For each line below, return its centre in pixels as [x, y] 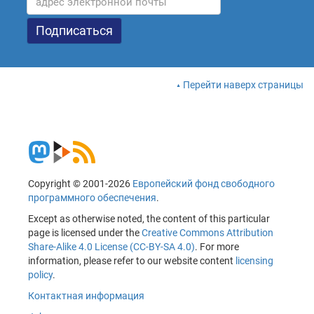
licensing [254, 261]
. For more [217, 247]
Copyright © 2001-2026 [80, 184]
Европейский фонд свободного [204, 184]
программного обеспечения [92, 198]
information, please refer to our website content [132, 261]
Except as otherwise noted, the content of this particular [149, 219]
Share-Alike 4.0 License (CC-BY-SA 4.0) [111, 247]
